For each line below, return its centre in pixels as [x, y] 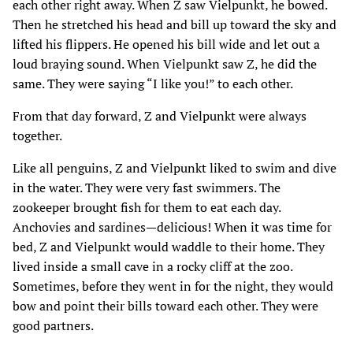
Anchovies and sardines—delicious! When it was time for [172, 227]
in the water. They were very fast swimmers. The [147, 187]
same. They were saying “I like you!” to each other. [153, 83]
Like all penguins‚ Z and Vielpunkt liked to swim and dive [175, 167]
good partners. [53, 325]
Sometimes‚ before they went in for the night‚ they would [173, 286]
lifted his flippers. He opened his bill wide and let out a [166, 44]
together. [37, 135]
